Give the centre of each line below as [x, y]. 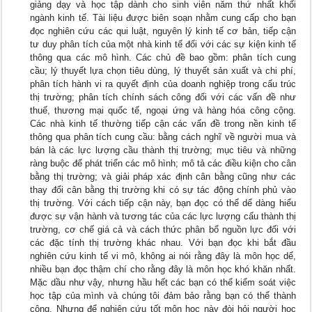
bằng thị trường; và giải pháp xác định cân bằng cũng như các [163, 177]
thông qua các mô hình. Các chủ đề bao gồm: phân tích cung [163, 57]
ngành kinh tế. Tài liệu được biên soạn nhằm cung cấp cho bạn [163, 18]
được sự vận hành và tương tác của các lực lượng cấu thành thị [163, 216]
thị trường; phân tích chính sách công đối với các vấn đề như [163, 97]
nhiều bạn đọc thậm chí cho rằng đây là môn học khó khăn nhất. [163, 269]
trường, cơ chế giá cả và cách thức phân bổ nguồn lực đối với [163, 229]
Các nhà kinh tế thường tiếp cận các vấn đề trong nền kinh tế [163, 124]
